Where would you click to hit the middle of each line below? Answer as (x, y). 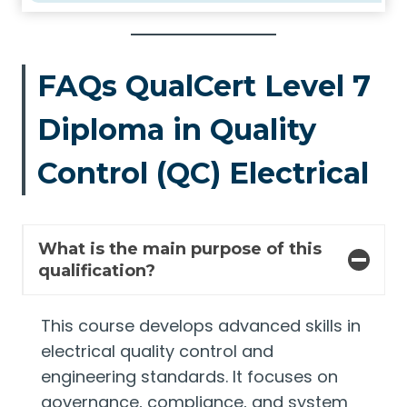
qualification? (97, 271)
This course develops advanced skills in (201, 326)
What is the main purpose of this (180, 249)
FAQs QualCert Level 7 (203, 86)
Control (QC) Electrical (203, 173)
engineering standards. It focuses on (189, 377)
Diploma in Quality (176, 129)
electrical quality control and (157, 351)
